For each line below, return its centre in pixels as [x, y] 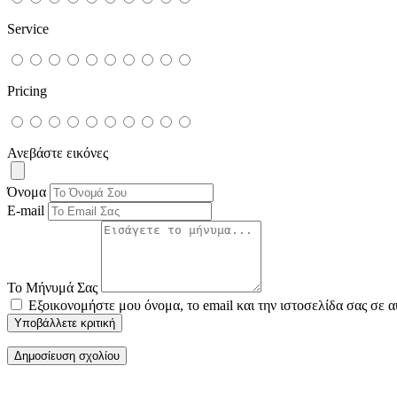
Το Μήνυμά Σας [52, 288]
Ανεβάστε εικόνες [58, 153]
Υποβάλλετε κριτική [65, 323]
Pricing [27, 91]
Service [28, 29]
